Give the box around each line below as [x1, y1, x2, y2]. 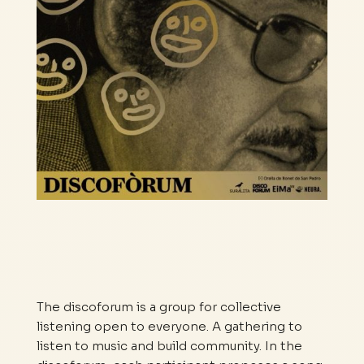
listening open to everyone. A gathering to [36, 318, 302, 335]
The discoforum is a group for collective [36, 299, 281, 315]
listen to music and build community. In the [36, 338, 302, 354]
